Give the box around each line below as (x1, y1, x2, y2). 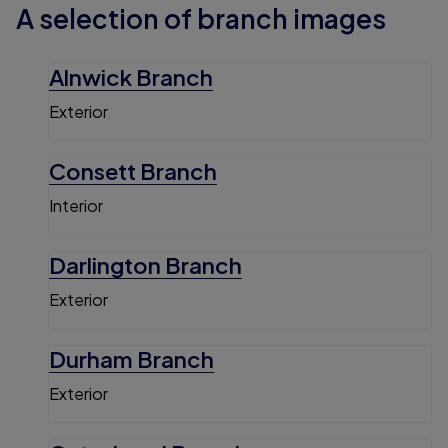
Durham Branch (49, 345, 214, 374)
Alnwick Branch (49, 62, 213, 91)
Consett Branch (49, 156, 217, 185)
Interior (49, 195, 103, 217)
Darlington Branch (49, 251, 242, 280)
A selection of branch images (16, 2, 386, 36)
